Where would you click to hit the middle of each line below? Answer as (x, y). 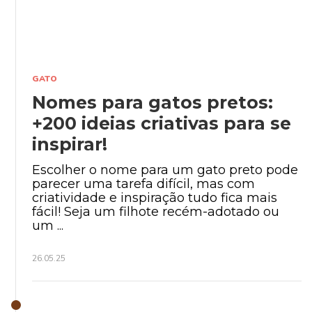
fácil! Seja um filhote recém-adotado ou (156, 211)
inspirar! (70, 144)
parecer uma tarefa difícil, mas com (143, 184)
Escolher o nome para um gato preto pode (165, 170)
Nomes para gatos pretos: (153, 102)
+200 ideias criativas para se (162, 123)
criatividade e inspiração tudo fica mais (155, 197)
